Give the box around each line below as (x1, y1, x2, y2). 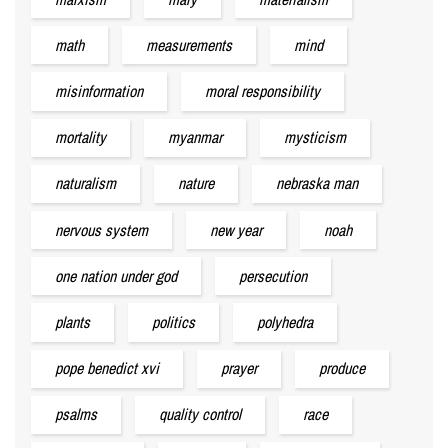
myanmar (168, 126, 222, 149)
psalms (55, 403, 97, 426)
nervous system (55, 218, 148, 241)
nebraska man (276, 172, 358, 195)
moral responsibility (205, 80, 320, 103)
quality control (159, 403, 241, 426)
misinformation (55, 80, 143, 103)
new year (210, 218, 262, 241)
